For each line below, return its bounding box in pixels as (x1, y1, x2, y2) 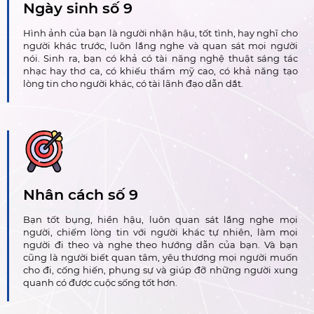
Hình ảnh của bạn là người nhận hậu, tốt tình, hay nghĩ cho (23, 27, 298, 39)
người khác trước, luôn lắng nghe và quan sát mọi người (23, 40, 298, 52)
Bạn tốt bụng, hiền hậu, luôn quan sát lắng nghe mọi (23, 213, 298, 225)
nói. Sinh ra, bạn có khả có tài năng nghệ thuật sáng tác (23, 53, 298, 64)
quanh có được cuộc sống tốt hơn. (23, 276, 178, 288)
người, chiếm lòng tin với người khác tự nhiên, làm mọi (23, 226, 298, 238)
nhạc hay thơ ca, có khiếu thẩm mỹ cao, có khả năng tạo (23, 65, 298, 77)
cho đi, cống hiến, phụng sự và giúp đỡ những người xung (23, 264, 298, 275)
